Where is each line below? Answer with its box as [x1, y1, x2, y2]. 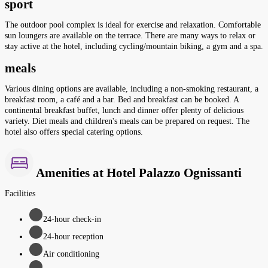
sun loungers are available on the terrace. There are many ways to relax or [5, 31, 255, 41]
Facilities [5, 188, 35, 198]
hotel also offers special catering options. [5, 127, 143, 137]
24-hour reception [43, 232, 103, 241]
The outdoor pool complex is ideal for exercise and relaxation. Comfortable [5, 20, 261, 30]
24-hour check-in [43, 214, 101, 224]
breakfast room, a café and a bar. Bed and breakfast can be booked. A [5, 95, 239, 105]
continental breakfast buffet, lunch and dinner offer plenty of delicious [5, 106, 243, 115]
